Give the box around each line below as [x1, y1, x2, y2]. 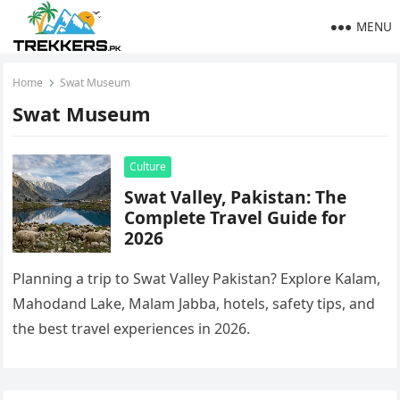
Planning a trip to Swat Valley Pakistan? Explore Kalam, [12, 269, 381, 288]
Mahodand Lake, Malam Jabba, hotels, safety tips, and [12, 294, 376, 313]
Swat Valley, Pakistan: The [124, 185, 347, 209]
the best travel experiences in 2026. [12, 319, 251, 338]
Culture [129, 159, 167, 174]
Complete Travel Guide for [124, 205, 347, 229]
